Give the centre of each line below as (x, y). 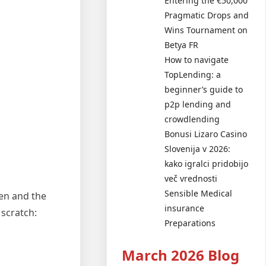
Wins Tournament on (206, 30)
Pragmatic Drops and (207, 15)
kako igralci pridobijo (207, 163)
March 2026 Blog (181, 255)
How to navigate (197, 59)
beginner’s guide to (204, 89)
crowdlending (192, 119)
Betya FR (182, 45)
